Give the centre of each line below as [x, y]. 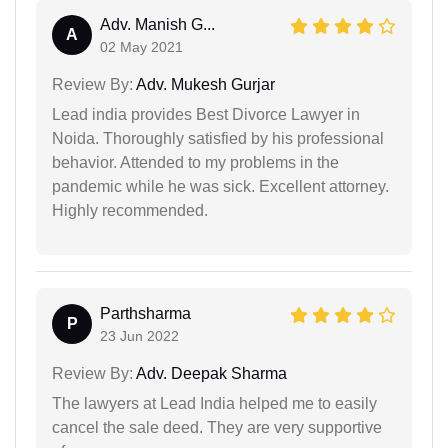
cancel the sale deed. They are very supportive [217, 427]
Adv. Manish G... [157, 24]
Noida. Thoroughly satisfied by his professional [218, 138]
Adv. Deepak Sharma [210, 373]
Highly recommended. [130, 210]
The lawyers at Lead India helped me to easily [214, 403]
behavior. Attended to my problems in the [195, 162]
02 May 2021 [141, 46]
